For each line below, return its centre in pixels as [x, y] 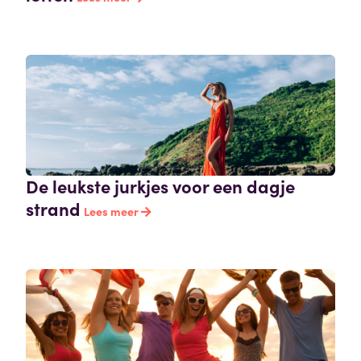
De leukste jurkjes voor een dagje [160, 186]
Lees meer [112, 212]
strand [53, 209]
